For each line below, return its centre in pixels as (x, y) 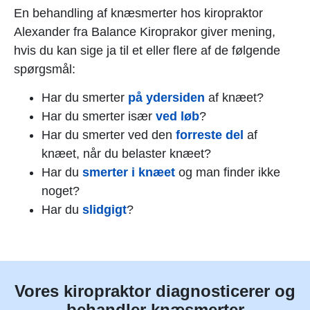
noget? (61, 191)
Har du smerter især (99, 117)
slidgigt (104, 210)
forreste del (210, 135)
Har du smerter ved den (109, 135)
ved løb (177, 117)
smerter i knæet (129, 173)
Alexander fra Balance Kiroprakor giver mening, (145, 32)
